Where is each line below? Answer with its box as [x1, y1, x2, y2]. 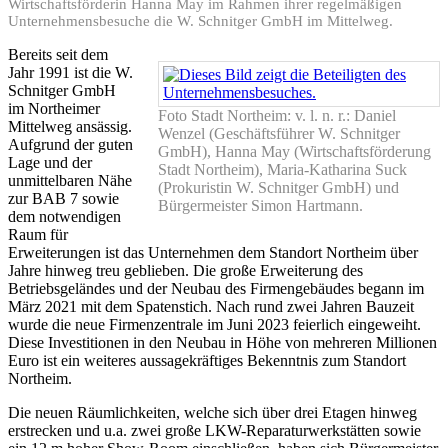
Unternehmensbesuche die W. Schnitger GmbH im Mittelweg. [8, 12, 393, 29]
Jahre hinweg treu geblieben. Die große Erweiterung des [8, 261, 363, 279]
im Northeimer [8, 99, 100, 117]
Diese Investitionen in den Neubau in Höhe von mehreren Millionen [8, 333, 437, 351]
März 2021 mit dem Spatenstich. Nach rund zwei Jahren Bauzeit [8, 297, 414, 315]
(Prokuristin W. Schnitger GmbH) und [158, 178, 399, 196]
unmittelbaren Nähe [8, 171, 132, 189]
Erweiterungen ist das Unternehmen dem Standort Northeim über [8, 243, 418, 261]
